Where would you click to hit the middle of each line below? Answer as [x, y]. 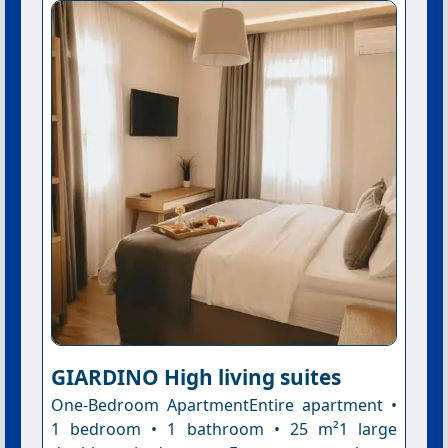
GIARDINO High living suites [195, 376]
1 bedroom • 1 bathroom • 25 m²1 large [224, 428]
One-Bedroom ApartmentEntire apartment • [224, 404]
